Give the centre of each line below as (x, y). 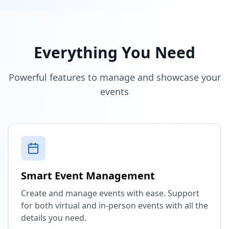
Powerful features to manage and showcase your (114, 77)
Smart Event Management (88, 176)
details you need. (54, 218)
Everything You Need (114, 52)
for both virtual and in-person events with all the (114, 205)
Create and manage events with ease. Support (110, 193)
